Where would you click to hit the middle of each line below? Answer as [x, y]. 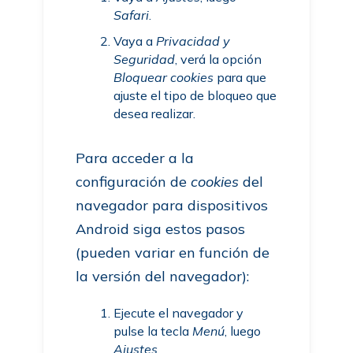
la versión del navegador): [163, 276]
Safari [132, 15]
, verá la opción [219, 59]
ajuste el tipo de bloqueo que [195, 95]
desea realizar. [155, 113]
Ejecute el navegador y [179, 313]
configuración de [134, 182]
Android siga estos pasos [161, 229]
